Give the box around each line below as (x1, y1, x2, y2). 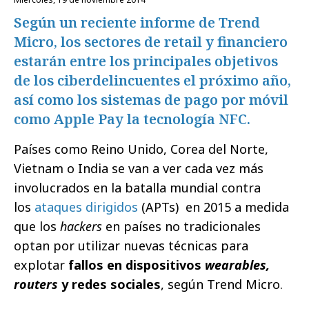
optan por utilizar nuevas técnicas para (14, 237, 248, 254)
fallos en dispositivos (68, 256, 205, 273)
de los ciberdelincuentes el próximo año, (14, 70, 291, 90)
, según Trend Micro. (161, 275, 283, 292)
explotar (14, 256, 68, 273)
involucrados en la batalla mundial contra (14, 179, 261, 196)
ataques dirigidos (34, 198, 138, 215)
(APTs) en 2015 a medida (138, 198, 289, 215)
